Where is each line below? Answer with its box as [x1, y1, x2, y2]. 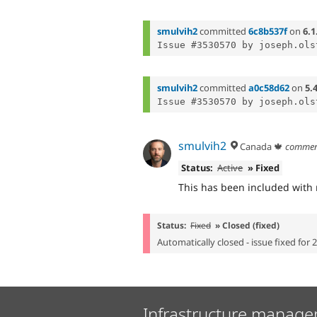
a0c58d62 [248, 81, 289, 94]
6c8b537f [248, 24, 287, 38]
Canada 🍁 [238, 140, 284, 154]
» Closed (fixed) [215, 219, 279, 231]
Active [217, 161, 243, 175]
